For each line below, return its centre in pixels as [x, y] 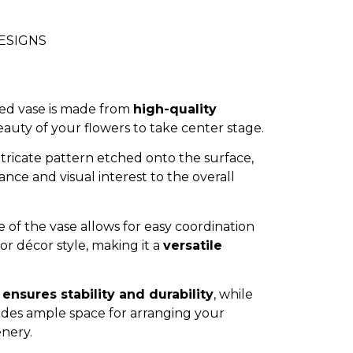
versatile [193, 245]
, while [233, 294]
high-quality [175, 109]
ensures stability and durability [108, 294]
